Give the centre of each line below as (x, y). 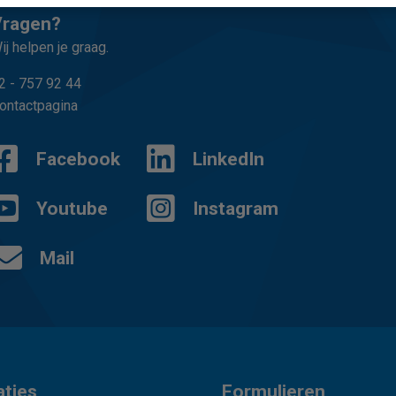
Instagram (235, 209)
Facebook (78, 160)
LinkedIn (228, 160)
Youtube (72, 209)
